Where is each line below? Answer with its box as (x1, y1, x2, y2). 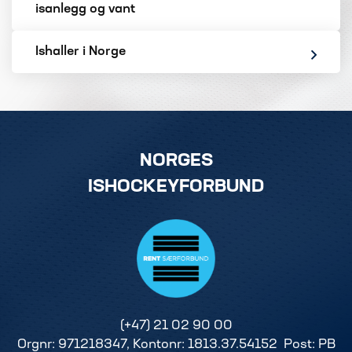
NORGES (139, 152, 213, 170)
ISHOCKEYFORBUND (88, 178, 264, 196)
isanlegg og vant (35, 3, 135, 16)
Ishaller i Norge (35, 46, 126, 58)
